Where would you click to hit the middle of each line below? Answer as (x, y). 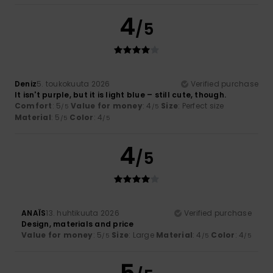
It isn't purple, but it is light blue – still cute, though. (121, 94)
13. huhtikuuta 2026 (83, 213)
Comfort (34, 105)
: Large (143, 235)
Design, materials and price (78, 224)
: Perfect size (201, 105)
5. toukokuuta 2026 (73, 83)
